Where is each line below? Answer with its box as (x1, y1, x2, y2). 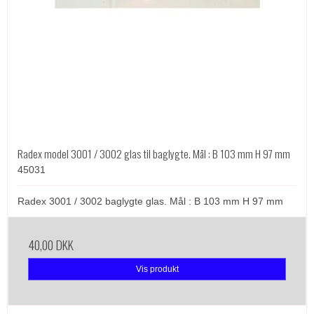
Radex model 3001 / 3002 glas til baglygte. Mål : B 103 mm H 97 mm (18, 145, 290, 163)
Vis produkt (135, 264, 179, 275)
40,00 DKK (28, 235, 74, 254)
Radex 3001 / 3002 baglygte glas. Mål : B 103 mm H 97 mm (18, 196, 283, 207)
